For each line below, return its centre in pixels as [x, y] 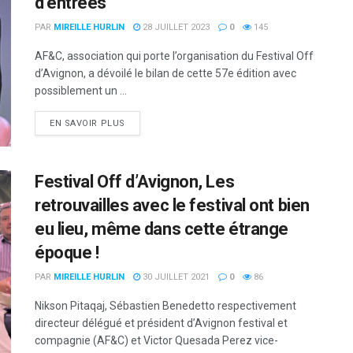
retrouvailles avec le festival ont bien [172, 206]
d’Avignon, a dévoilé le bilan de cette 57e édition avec [165, 73]
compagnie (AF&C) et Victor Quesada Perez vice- [156, 341]
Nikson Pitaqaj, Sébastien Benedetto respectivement [165, 306]
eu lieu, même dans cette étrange [162, 229]
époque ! [67, 253]
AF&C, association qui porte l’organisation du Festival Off [174, 56]
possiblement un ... [81, 91]
